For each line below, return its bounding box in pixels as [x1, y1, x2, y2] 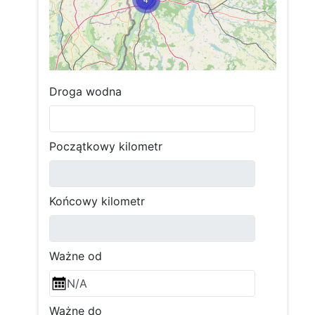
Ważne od [49, 249, 103, 263]
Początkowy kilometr [49, 139, 163, 153]
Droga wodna [49, 84, 122, 98]
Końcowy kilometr [49, 194, 146, 208]
